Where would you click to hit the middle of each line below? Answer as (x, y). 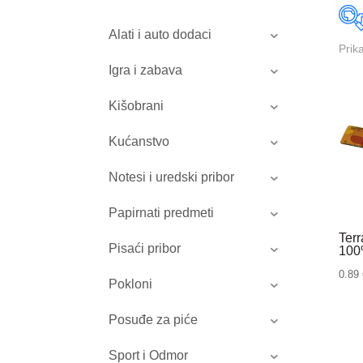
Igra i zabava (146, 70)
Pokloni (131, 284)
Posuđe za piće (154, 320)
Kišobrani (137, 106)
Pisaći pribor (145, 249)
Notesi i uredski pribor (172, 177)
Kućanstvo (139, 142)
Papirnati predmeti (162, 213)
